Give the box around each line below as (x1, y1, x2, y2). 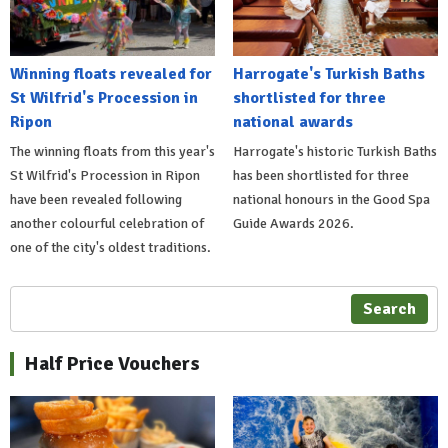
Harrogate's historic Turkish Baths (232, 142, 437, 160)
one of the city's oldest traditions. (10, 238, 211, 256)
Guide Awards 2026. (232, 214, 354, 232)
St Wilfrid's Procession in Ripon (10, 166, 200, 184)
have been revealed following (10, 190, 182, 208)
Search (363, 298, 416, 319)
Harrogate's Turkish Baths (232, 63, 425, 84)
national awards (232, 111, 353, 132)
